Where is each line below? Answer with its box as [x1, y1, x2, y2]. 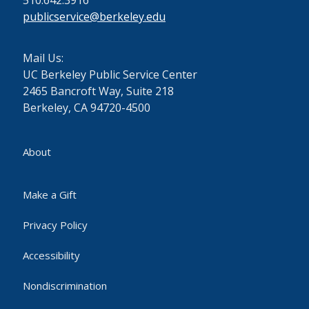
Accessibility [23, 248, 80, 262]
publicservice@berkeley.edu [23, 9, 166, 24]
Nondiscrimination [23, 279, 107, 292]
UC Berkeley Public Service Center [23, 67, 197, 82]
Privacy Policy [23, 218, 88, 232]
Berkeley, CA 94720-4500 [23, 100, 150, 115]
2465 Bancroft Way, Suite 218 [23, 83, 174, 99]
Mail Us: [23, 50, 63, 66]
